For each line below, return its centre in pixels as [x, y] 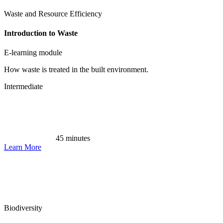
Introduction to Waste [41, 33]
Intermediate [23, 87]
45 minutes [72, 138]
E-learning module [33, 53]
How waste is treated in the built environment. [76, 70]
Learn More [23, 147]
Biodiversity [23, 208]
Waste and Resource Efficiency [53, 13]
